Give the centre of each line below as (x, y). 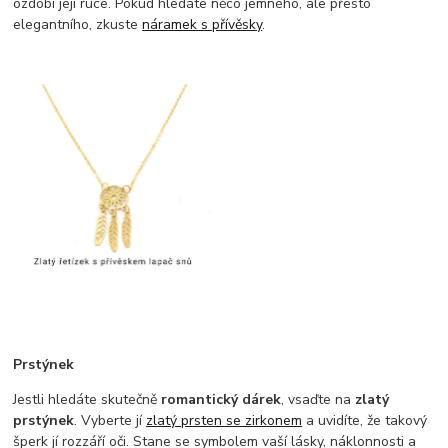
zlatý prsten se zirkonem (224, 420)
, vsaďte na (318, 399)
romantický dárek (221, 399)
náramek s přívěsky (202, 24)
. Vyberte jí (110, 420)
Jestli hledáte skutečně (87, 399)
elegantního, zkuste (78, 24)
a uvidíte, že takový (365, 420)
